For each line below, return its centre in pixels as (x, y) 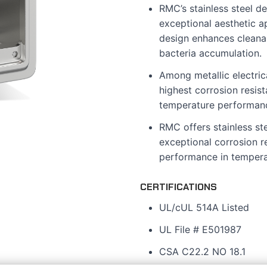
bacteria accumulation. (211, 53)
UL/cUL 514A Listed (204, 207)
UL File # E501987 (201, 229)
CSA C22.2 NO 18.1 (203, 252)
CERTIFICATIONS (179, 187)
